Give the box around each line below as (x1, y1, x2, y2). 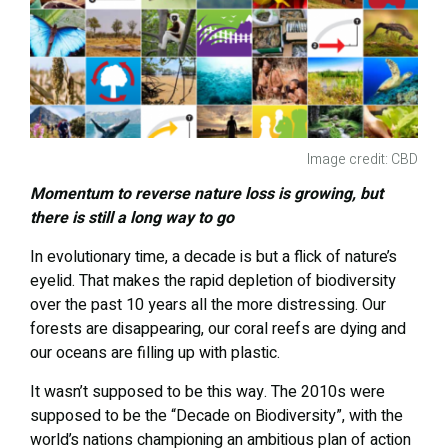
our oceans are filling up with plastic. (30, 340, 280, 365)
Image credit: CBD (307, 148, 418, 170)
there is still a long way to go (30, 205, 234, 230)
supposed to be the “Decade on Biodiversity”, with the (30, 403, 403, 428)
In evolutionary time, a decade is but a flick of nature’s (30, 244, 397, 269)
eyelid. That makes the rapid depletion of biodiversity (30, 268, 396, 293)
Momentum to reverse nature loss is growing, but (30, 181, 383, 206)
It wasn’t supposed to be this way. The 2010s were (30, 379, 385, 404)
